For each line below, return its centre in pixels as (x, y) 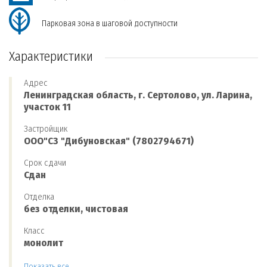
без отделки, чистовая (76, 209)
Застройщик (46, 129)
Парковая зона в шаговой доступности (110, 24)
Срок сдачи (45, 163)
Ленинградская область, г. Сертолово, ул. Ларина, (138, 95)
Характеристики (51, 56)
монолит (44, 243)
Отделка (39, 197)
